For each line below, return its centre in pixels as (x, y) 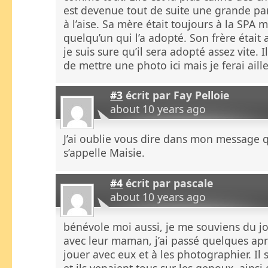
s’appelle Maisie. (104, 153)
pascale (194, 183)
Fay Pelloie (202, 95)
